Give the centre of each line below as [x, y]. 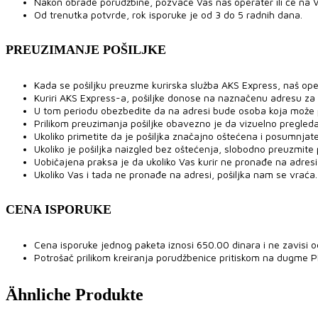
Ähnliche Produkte [75, 294]
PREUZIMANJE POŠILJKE [86, 49]
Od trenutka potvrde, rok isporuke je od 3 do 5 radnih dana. [168, 14]
